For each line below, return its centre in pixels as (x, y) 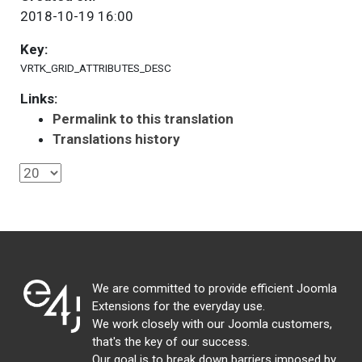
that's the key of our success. (171, 342)
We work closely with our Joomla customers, (212, 324)
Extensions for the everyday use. (179, 306)
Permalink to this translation (143, 119)
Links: (38, 99)
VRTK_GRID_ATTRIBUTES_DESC (95, 68)
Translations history (116, 139)
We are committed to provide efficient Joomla (215, 288)
